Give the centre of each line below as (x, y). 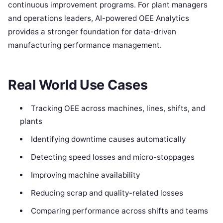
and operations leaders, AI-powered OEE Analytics (99, 18)
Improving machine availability (85, 175)
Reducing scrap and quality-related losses (107, 193)
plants (31, 121)
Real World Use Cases (78, 85)
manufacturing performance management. (85, 45)
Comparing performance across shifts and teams (119, 211)
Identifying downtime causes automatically (108, 139)
